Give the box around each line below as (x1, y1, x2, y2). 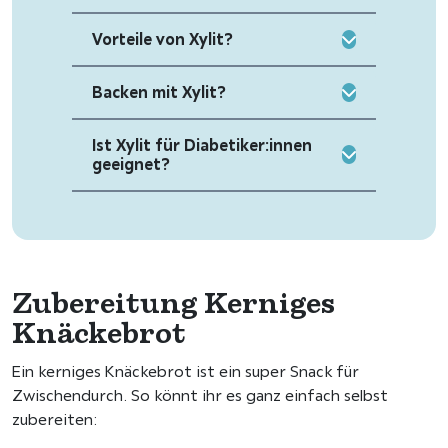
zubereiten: (12, 410, 98, 430)
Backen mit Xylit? (92, 81, 226, 102)
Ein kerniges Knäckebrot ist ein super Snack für (12, 362, 359, 382)
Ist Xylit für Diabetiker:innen (92, 134, 312, 155)
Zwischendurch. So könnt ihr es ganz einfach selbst (12, 386, 388, 406)
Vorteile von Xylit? (92, 28, 233, 49)
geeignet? (92, 153, 170, 174)
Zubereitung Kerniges (12, 283, 335, 322)
